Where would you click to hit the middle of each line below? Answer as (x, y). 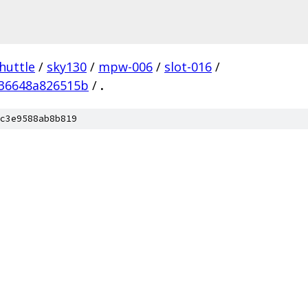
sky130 (67, 67)
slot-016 (188, 67)
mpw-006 (125, 67)
